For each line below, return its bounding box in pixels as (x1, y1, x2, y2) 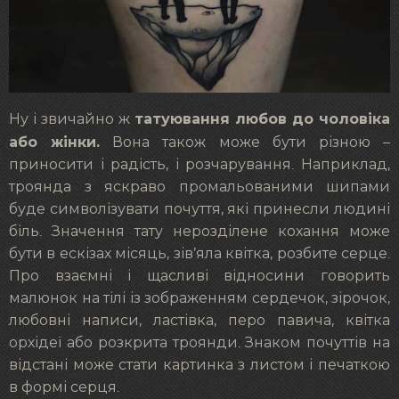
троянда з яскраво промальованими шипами (9, 180, 390, 195)
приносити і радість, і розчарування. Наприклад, (9, 158, 390, 173)
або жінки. (9, 134, 101, 151)
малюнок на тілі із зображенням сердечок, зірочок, (9, 291, 390, 306)
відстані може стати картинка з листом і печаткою (9, 358, 390, 373)
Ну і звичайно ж (9, 112, 134, 127)
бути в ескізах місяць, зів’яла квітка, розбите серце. (9, 247, 390, 262)
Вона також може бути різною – (100, 135, 391, 151)
